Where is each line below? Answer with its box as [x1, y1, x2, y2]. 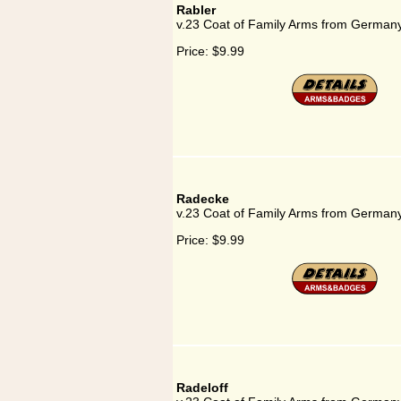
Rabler [175, 3, 216, 17]
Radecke [175, 192, 229, 206]
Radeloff [175, 380, 228, 395]
